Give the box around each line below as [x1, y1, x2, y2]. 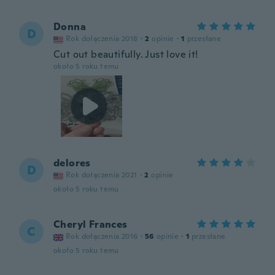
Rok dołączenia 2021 [66, 170, 137, 180]
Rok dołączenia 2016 [66, 231, 138, 241]
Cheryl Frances [53, 218, 128, 231]
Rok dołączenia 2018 [66, 34, 138, 44]
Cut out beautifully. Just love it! [53, 48, 198, 61]
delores [53, 157, 91, 169]
